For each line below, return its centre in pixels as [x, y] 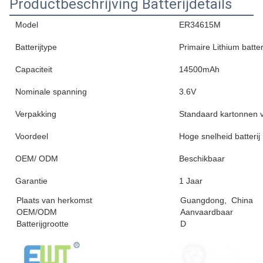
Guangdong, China [213, 200]
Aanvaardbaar [203, 212]
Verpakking [36, 114]
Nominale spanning [51, 92]
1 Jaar [191, 181]
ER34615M [200, 25]
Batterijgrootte [39, 224]
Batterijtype [36, 47]
